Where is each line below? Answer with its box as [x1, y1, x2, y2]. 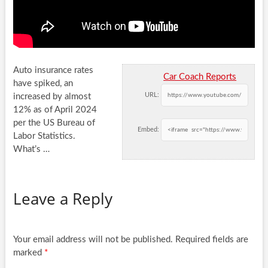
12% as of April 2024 [13, 105, 97, 115]
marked [13, 248, 44, 258]
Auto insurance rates [13, 66, 93, 75]
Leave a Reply [13, 188, 112, 210]
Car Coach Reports [163, 72, 237, 82]
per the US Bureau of [13, 118, 95, 128]
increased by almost [13, 92, 91, 102]
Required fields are [175, 235, 248, 245]
